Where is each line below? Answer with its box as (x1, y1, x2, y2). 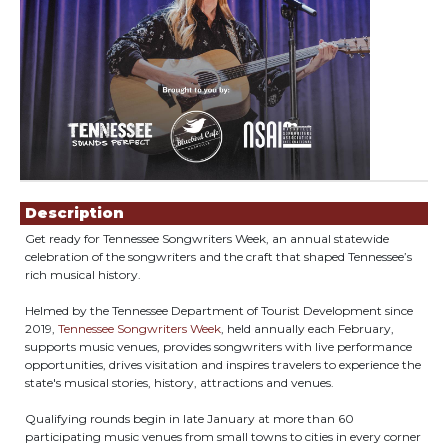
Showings (21, 180, 104, 198)
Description (25, 204, 124, 222)
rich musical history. (25, 267, 144, 282)
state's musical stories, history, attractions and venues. (25, 375, 334, 390)
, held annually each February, (221, 321, 394, 336)
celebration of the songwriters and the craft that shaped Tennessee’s (25, 249, 412, 264)
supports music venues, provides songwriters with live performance (25, 339, 412, 354)
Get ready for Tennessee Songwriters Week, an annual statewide (25, 231, 389, 246)
